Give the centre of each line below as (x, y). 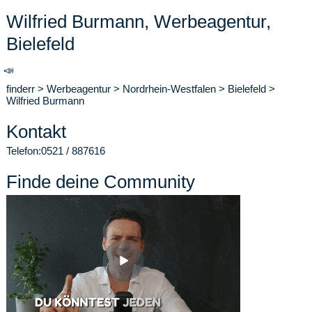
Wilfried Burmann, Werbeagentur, (139, 22)
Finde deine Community (101, 182)
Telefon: (24, 151)
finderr (21, 89)
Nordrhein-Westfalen (169, 89)
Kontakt (36, 132)
